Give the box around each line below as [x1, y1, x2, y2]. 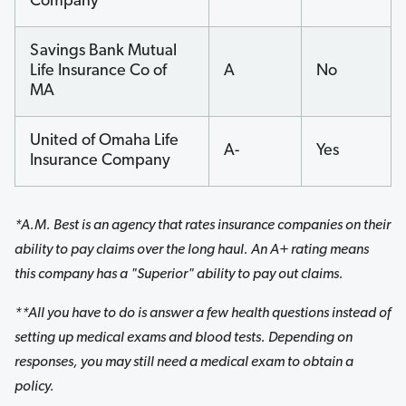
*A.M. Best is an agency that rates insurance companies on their [14, 217, 391, 233]
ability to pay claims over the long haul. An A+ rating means [14, 242, 369, 257]
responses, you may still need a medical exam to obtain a [14, 354, 353, 370]
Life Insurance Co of [30, 63, 167, 81]
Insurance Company [30, 152, 170, 170]
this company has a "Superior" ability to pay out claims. [14, 266, 343, 282]
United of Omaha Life [30, 132, 179, 150]
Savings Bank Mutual [30, 43, 177, 61]
